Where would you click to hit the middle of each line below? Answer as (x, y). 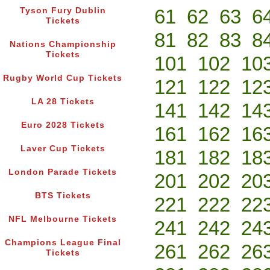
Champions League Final (63, 243)
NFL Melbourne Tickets (63, 219)
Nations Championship (63, 45)
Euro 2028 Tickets (63, 125)
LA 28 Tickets (63, 102)
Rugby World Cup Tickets (63, 78)
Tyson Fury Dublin (63, 11)
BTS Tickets (63, 196)
